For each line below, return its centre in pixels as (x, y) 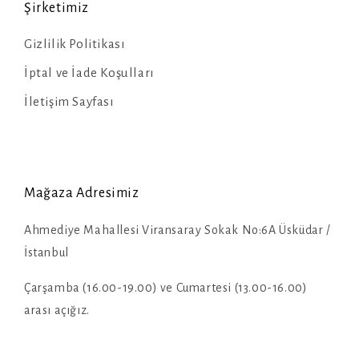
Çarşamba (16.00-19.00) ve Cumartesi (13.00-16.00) (166, 288)
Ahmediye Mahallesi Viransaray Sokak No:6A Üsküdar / (177, 230)
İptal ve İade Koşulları (89, 73)
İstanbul (46, 252)
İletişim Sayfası (69, 101)
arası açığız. (57, 310)
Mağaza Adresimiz (82, 193)
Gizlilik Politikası (75, 44)
